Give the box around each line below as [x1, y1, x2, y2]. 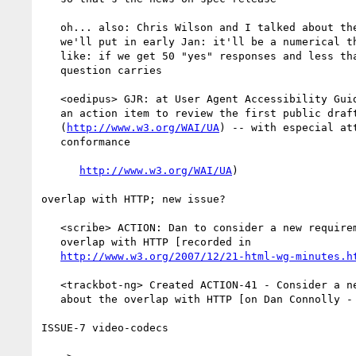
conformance [41, 135, 60, 148]
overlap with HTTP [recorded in [41, 235, 60, 248]
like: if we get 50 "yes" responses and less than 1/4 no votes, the [41, 49, 60, 62]
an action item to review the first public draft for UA [41, 106, 60, 119]
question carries [41, 64, 60, 76]
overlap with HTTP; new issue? [41, 192, 226, 205]
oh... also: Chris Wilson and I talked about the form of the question [41, 21, 60, 33]
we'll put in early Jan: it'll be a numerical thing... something [41, 35, 60, 48]
